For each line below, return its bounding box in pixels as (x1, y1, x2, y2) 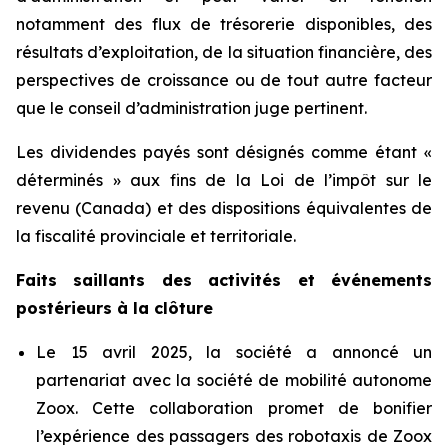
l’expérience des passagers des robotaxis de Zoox (36, 425, 432, 446)
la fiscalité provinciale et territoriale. (16, 225, 296, 246)
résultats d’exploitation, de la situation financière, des (16, 41, 432, 62)
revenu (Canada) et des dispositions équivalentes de (16, 197, 432, 218)
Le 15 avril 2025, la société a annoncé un (36, 341, 432, 362)
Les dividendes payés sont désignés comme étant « (16, 141, 432, 162)
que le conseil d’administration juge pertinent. (16, 97, 367, 118)
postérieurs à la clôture (16, 297, 213, 318)
